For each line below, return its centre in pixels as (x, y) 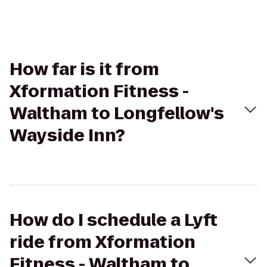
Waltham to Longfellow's (117, 114)
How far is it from (84, 69)
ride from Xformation (103, 242)
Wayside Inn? (67, 136)
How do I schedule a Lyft (114, 220)
